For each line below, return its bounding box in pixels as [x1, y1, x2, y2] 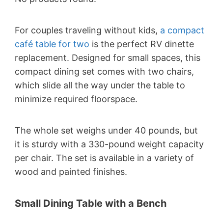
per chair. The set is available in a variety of [15, 152, 194, 163]
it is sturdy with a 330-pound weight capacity [15, 138, 204, 149]
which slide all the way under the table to [15, 80, 185, 90]
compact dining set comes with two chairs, [15, 66, 194, 77]
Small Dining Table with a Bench [15, 197, 166, 209]
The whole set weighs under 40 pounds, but [15, 125, 198, 136]
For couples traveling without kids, [15, 25, 160, 35]
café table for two [15, 38, 89, 49]
